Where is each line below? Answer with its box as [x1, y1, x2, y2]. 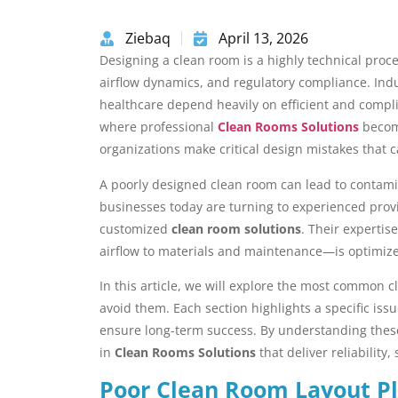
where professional [99, 118, 218, 136]
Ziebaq [125, 28, 171, 49]
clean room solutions [171, 219, 301, 237]
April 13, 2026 [219, 28, 308, 49]
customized [99, 219, 171, 237]
